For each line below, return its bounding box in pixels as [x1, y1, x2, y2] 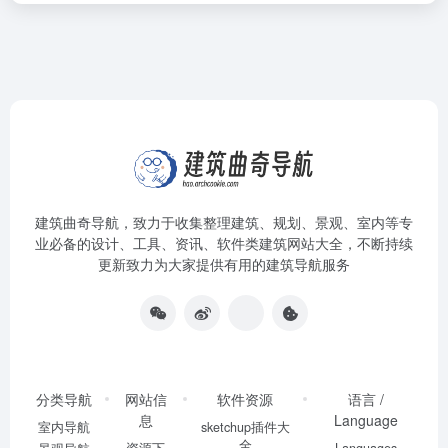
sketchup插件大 [200, 418, 290, 436]
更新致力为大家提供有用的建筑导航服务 [98, 254, 350, 274]
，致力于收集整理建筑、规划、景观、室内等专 [119, 212, 413, 232]
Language [334, 410, 399, 430]
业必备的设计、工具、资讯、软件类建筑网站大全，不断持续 [35, 233, 413, 253]
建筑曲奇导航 [35, 212, 119, 232]
